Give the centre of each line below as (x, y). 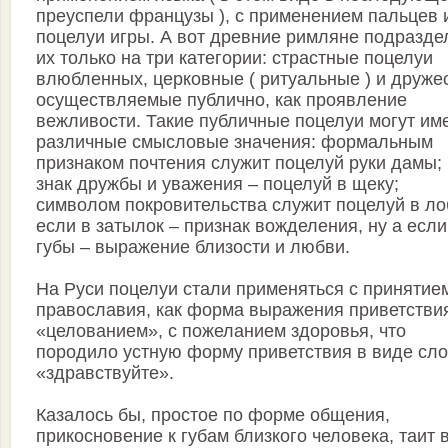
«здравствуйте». (105, 373)
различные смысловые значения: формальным (234, 142)
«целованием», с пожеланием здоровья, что (221, 331)
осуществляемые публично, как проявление (221, 100)
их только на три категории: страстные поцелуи (234, 58)
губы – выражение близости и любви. (193, 247)
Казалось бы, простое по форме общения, (213, 415)
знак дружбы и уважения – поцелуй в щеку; (217, 184)
